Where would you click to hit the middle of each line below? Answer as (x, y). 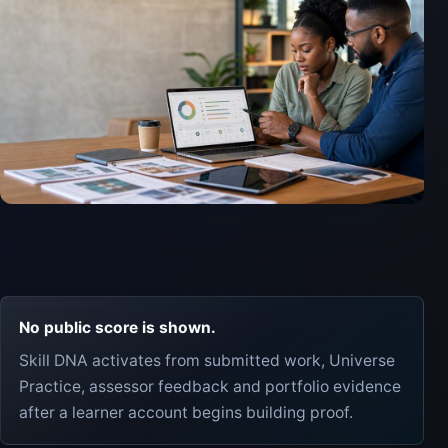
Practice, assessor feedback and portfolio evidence (210, 386)
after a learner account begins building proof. (186, 412)
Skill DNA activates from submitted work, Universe (207, 360)
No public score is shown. (117, 327)
